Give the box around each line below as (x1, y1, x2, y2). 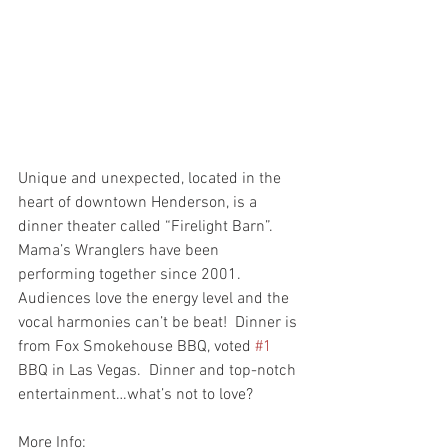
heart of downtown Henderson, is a (18, 193, 261, 214)
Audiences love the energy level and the (18, 289, 293, 310)
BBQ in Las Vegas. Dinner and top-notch (18, 361, 300, 382)
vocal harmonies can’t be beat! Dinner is (18, 313, 301, 334)
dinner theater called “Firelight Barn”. (18, 217, 285, 238)
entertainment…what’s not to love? (18, 385, 253, 406)
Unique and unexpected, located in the (18, 169, 285, 190)
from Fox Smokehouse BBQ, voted (18, 337, 255, 358)
